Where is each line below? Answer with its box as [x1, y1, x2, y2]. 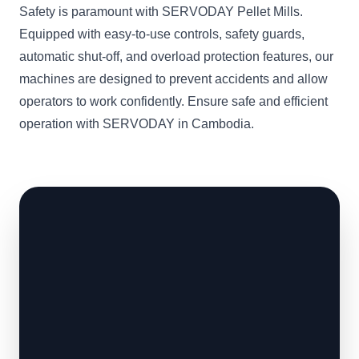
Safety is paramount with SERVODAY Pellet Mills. [19, 5, 303, 18]
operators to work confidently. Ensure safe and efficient [19, 95, 328, 108]
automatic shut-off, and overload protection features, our [19, 50, 333, 63]
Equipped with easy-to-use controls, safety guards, [19, 27, 305, 41]
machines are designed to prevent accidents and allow [19, 72, 328, 86]
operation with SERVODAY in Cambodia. [19, 117, 254, 131]
